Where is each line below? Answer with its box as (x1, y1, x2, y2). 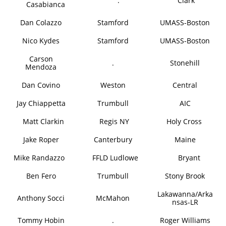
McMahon (96, 193, 130, 203)
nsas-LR (172, 197, 198, 207)
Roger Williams (159, 215, 210, 225)
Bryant (178, 153, 200, 162)
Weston (100, 80, 126, 90)
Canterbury (93, 135, 132, 144)
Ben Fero (26, 171, 56, 181)
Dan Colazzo (20, 18, 62, 27)
